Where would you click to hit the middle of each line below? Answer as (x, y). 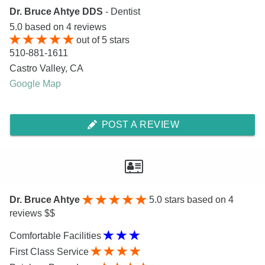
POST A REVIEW (139, 125)
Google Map (35, 84)
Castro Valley (37, 69)
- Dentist (123, 12)
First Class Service (50, 251)
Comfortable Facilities (56, 235)
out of (88, 40)
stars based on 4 (198, 200)
